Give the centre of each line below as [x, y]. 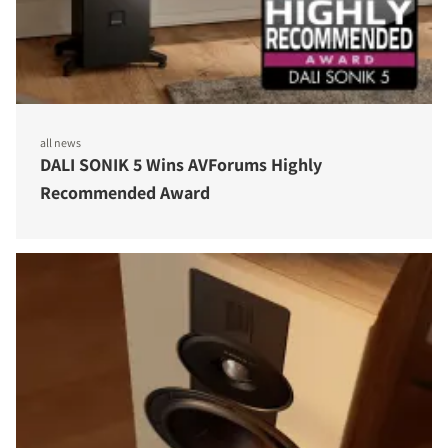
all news [60, 142]
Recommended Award [125, 192]
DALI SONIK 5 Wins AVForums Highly [181, 164]
